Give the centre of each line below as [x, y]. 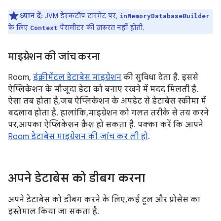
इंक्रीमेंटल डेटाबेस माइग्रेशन [77, 77]
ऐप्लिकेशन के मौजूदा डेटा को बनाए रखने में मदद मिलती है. [103, 89]
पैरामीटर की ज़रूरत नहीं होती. [101, 28]
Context [44, 28]
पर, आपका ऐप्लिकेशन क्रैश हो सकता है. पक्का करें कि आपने [106, 125]
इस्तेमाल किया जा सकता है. [54, 212]
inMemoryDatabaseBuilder [165, 16]
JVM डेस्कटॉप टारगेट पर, [81, 16]
